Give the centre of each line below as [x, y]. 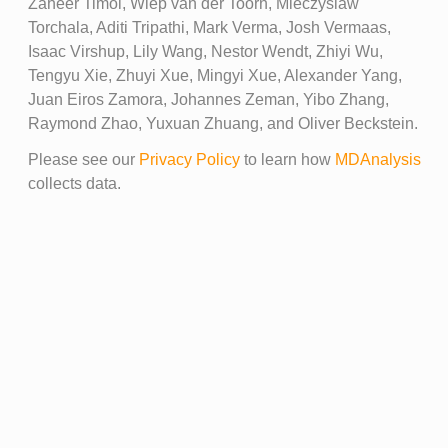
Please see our [83, 159]
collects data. [74, 183]
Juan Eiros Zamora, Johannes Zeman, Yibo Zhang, [208, 99]
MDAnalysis [377, 159]
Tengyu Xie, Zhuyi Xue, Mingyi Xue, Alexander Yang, [214, 75]
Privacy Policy [189, 159]
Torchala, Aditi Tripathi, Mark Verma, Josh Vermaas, [209, 27]
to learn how [287, 159]
